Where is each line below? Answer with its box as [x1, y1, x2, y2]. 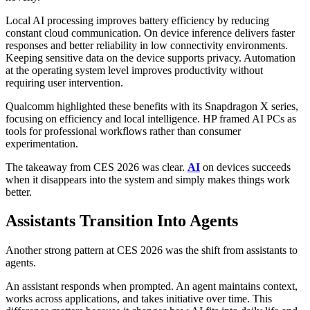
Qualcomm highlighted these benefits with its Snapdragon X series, [6, 100, 298, 112]
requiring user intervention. [6, 76, 123, 89]
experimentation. [6, 137, 78, 149]
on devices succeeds [200, 161, 291, 173]
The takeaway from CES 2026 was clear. [6, 161, 188, 173]
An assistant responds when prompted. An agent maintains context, [6, 280, 298, 293]
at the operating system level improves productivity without [6, 64, 263, 76]
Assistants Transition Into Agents [6, 212, 238, 230]
